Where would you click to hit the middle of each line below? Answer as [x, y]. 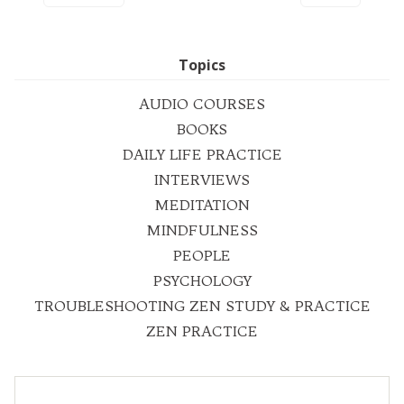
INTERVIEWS [202, 179]
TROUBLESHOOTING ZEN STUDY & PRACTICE [202, 306]
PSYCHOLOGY [202, 280]
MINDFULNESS [202, 230]
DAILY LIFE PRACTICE [202, 154]
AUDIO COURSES [202, 104]
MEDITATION [202, 205]
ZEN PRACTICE [202, 331]
